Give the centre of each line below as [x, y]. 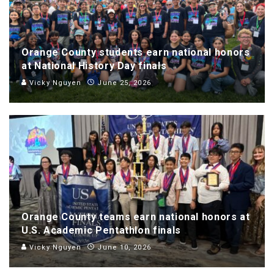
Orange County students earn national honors [136, 53]
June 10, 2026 [124, 248]
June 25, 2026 [124, 83]
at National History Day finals [94, 66]
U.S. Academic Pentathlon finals [101, 231]
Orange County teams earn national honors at [136, 217]
